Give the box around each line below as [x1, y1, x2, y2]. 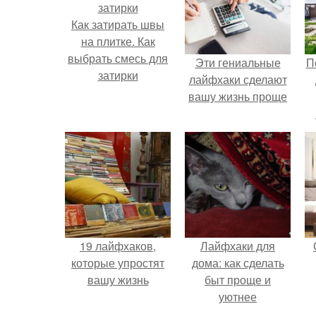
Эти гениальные [195, 54, 281, 71]
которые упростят [71, 255, 164, 271]
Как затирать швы [71, 16, 164, 32]
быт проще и [205, 272, 271, 288]
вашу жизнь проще [188, 88, 287, 104]
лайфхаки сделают [188, 71, 287, 87]
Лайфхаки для [200, 238, 275, 254]
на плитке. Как [80, 33, 155, 49]
